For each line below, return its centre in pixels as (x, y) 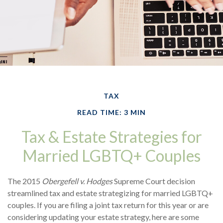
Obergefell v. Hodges (77, 181)
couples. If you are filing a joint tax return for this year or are (108, 205)
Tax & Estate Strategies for (111, 136)
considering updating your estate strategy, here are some (103, 217)
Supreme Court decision (154, 181)
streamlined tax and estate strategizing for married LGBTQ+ (110, 193)
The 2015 (25, 181)
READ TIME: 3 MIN (111, 112)
